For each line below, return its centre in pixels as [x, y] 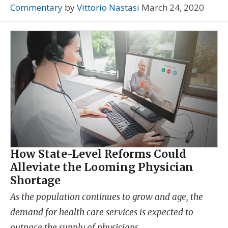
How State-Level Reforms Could [98, 154]
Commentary [36, 7]
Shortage [35, 181]
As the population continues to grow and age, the [107, 197]
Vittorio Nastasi [108, 7]
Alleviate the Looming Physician [102, 167]
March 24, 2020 [173, 7]
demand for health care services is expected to [102, 212]
